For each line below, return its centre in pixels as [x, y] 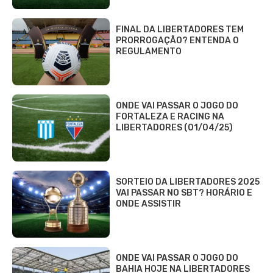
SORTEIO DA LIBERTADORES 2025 [188, 182]
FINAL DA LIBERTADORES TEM [180, 29]
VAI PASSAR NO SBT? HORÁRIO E [184, 193]
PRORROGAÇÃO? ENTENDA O [177, 40]
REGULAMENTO [149, 51]
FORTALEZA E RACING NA [170, 116]
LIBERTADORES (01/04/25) [174, 127]
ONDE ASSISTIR [148, 204]
